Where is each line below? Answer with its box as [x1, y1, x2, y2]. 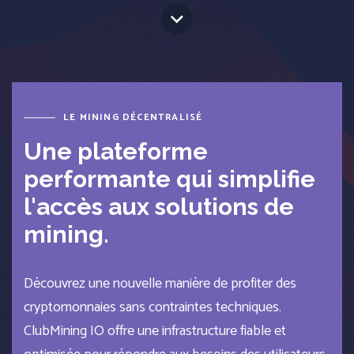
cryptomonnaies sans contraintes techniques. [24, 296, 281, 319]
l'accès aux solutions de [24, 193, 294, 220]
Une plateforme [24, 137, 208, 165]
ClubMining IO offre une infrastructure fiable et [24, 319, 286, 343]
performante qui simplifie [24, 165, 315, 193]
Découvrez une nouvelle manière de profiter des [24, 272, 296, 296]
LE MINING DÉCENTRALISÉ [63, 110, 203, 125]
